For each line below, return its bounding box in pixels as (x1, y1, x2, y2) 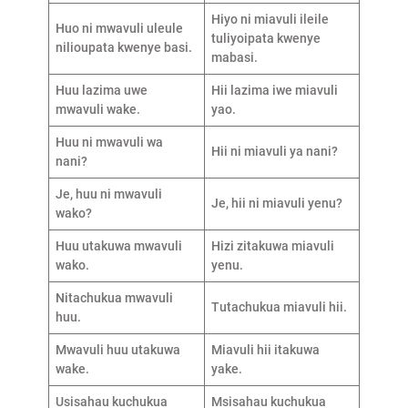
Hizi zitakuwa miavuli (210, 238, 334, 253)
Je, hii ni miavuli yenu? (210, 195, 342, 210)
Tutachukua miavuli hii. (210, 299, 347, 314)
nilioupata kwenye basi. (55, 39, 192, 55)
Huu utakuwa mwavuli (55, 238, 182, 253)
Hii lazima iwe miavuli (210, 82, 338, 97)
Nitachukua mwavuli (55, 290, 173, 305)
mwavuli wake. (55, 101, 140, 117)
